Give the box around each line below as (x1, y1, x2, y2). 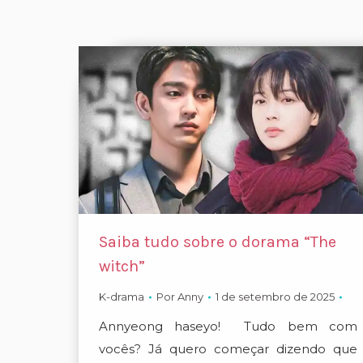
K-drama (99, 290, 144, 304)
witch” (99, 257, 145, 276)
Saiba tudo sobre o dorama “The (99, 233, 336, 252)
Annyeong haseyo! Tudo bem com (99, 318, 357, 335)
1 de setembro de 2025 (216, 290, 335, 304)
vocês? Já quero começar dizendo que (99, 341, 357, 357)
